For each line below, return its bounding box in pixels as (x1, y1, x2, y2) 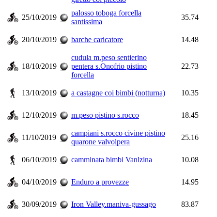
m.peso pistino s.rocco (71, 111, 139, 119)
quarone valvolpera (71, 138, 130, 146)
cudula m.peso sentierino (71, 53, 147, 62)
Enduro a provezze (71, 178, 129, 186)
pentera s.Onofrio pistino (71, 62, 147, 70)
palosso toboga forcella (71, 9, 141, 17)
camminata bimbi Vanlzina (71, 155, 152, 164)
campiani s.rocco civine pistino (71, 129, 165, 137)
